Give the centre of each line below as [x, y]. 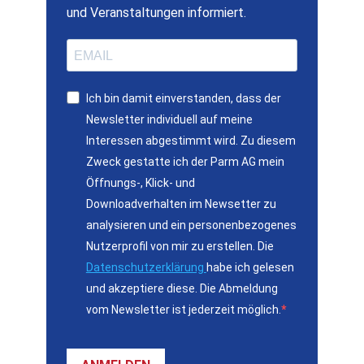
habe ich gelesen [250, 268]
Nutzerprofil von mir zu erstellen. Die [180, 247]
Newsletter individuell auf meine [169, 120]
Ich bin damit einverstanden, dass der [183, 99]
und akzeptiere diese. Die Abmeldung [182, 289]
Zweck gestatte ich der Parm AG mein [185, 162]
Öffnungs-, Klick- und [140, 183]
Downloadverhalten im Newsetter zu [181, 204]
